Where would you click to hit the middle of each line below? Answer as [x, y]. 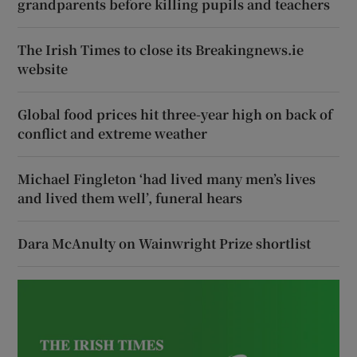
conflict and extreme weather [113, 133]
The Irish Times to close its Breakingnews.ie [161, 49]
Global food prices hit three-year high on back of [175, 114]
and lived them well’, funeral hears [130, 198]
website [43, 69]
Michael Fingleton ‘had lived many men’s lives [167, 178]
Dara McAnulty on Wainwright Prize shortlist [165, 243]
